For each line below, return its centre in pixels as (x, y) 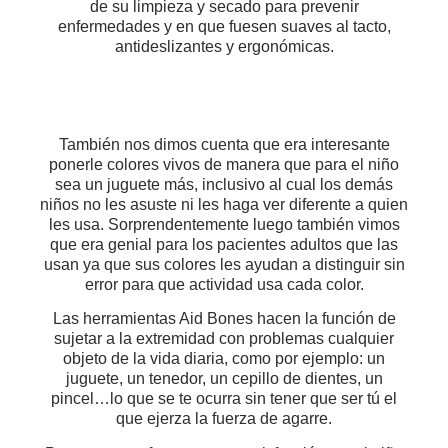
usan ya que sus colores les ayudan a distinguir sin (224, 264)
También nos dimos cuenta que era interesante (224, 144)
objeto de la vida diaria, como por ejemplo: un (224, 359)
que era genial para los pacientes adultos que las (224, 244)
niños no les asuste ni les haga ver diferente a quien (224, 204)
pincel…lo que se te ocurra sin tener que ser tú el (224, 399)
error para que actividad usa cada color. (224, 284)
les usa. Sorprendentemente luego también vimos (224, 224)
